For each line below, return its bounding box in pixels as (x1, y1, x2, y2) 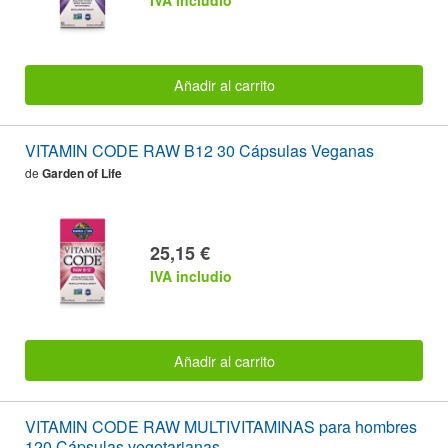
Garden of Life (42, 164, 122, 183)
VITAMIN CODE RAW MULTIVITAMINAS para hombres (25, 414, 417, 438)
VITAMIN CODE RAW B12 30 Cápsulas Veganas (25, 139, 374, 163)
